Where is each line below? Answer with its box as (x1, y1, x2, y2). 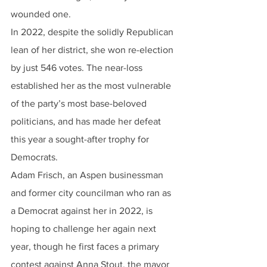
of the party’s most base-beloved (11, 98, 149, 108)
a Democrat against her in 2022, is (11, 206, 155, 216)
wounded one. (11, 9, 71, 19)
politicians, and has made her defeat (11, 116, 163, 126)
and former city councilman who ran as (11, 188, 173, 198)
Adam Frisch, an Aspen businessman (11, 170, 166, 180)
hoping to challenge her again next (11, 223, 159, 234)
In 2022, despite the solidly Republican (11, 27, 176, 37)
